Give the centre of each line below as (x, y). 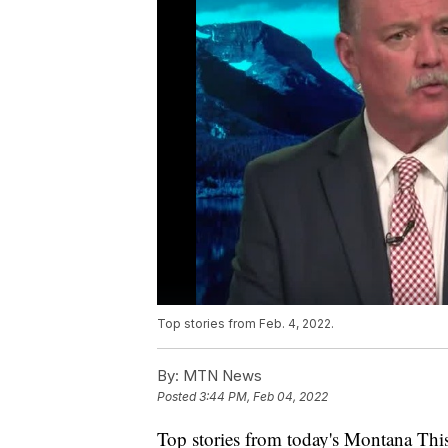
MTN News (220, 376)
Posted (178, 397)
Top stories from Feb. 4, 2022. (245, 324)
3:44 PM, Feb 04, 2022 (263, 397)
